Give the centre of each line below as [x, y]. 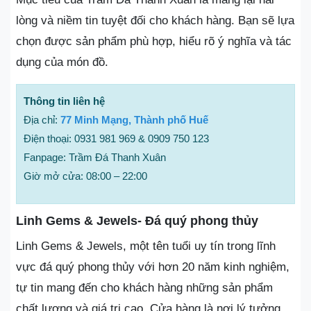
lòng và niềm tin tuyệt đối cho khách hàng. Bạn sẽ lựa [155, 20]
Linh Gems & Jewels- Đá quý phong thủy [137, 220]
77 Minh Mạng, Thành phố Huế [134, 119]
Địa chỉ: [42, 119]
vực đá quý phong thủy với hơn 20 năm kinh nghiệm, [153, 267]
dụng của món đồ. [62, 62]
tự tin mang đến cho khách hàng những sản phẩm [144, 287]
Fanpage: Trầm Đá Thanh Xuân [95, 157]
